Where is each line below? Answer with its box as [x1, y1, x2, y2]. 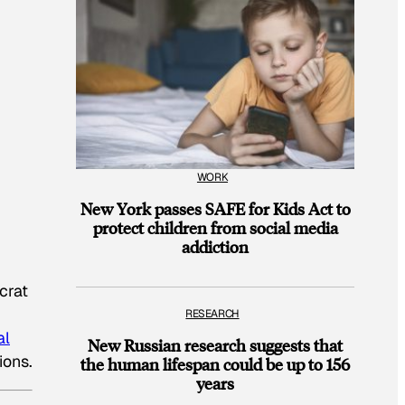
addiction [182, 235, 249, 257]
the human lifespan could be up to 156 [80, 353, 350, 375]
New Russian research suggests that [88, 334, 343, 356]
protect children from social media [92, 216, 338, 238]
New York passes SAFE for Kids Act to [80, 197, 351, 219]
